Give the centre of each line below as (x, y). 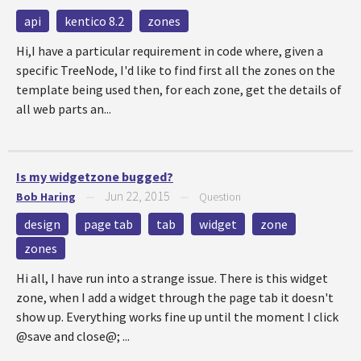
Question (220, 197)
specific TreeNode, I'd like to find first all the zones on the (176, 70)
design (42, 224)
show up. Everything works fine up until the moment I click (177, 317)
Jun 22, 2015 (137, 196)
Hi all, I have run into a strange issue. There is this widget (172, 278)
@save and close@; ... (73, 336)
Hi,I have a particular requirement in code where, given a (170, 51)
